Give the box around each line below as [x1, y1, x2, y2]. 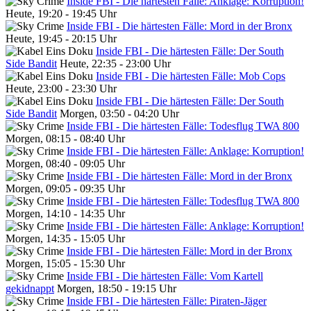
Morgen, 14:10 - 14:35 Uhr [6, 207, 125, 219]
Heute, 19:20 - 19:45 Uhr [6, 7, 117, 19]
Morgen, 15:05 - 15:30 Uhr [6, 257, 125, 269]
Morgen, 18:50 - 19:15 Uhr [57, 282, 176, 294]
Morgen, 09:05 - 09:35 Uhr [6, 182, 125, 194]
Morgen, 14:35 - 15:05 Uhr [6, 232, 125, 244]
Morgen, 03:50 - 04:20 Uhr [60, 107, 179, 119]
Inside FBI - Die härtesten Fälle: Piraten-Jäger [67, 294, 267, 307]
